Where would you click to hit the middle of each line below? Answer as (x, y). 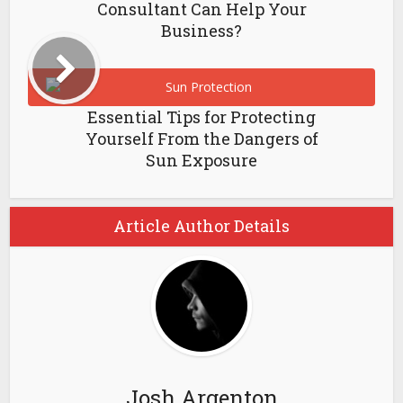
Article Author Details (201, 226)
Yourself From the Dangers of (201, 139)
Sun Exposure (201, 160)
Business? (201, 31)
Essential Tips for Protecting (201, 117)
